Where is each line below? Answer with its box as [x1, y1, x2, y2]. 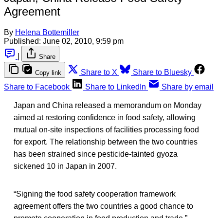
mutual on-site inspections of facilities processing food [14, 125, 199, 134]
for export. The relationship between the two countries [14, 137, 198, 146]
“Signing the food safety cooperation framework [14, 189, 176, 198]
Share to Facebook [4, 82, 70, 91]
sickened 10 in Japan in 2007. [14, 162, 117, 170]
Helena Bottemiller [15, 28, 79, 36]
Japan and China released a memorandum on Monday [14, 101, 201, 109]
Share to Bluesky [133, 68, 192, 76]
